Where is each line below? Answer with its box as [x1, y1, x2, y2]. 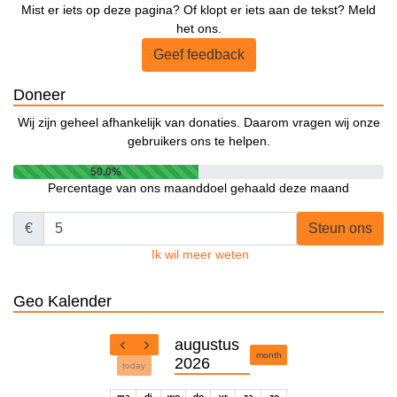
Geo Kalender [13, 292, 112, 311]
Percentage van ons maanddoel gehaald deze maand [48, 181, 349, 196]
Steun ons [308, 221, 372, 237]
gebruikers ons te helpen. [127, 134, 270, 149]
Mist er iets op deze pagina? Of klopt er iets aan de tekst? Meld [21, 3, 376, 18]
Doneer [13, 86, 66, 105]
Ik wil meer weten [152, 247, 249, 262]
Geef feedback [152, 47, 245, 63]
